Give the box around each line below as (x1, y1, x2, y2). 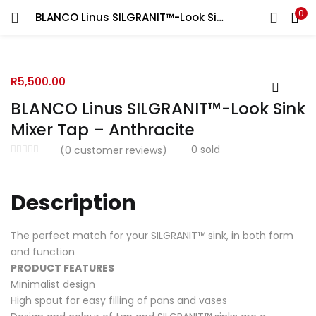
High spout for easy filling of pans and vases (11, 293, 227, 308)
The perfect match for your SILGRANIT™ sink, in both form (11, 228, 293, 243)
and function (11, 244, 75, 259)
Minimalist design (11, 276, 95, 291)
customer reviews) (71, 143, 167, 158)
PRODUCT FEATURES (11, 260, 114, 275)
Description (11, 188, 136, 218)
